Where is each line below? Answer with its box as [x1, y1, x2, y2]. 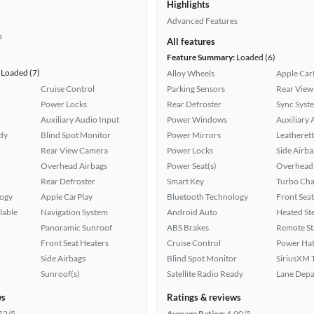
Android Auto [167, 207, 217, 217]
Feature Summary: [167, 52, 235, 62]
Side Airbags [41, 253, 86, 264]
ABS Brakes [167, 222, 209, 233]
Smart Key [167, 176, 204, 186]
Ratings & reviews [167, 292, 241, 303]
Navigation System [41, 207, 108, 217]
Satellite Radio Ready [167, 268, 243, 279]
